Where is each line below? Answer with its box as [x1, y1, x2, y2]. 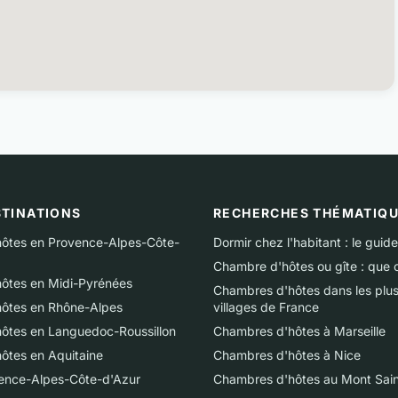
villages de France [213, 299, 319, 314]
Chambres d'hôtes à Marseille [213, 323, 386, 338]
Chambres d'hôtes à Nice [213, 347, 361, 362]
